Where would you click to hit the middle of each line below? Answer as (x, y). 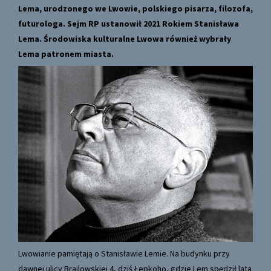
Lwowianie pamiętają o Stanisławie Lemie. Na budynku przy (124, 253)
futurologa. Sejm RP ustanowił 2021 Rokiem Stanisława (129, 24)
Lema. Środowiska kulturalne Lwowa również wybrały (125, 39)
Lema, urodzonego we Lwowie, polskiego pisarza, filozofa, (135, 9)
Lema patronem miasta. (66, 54)
